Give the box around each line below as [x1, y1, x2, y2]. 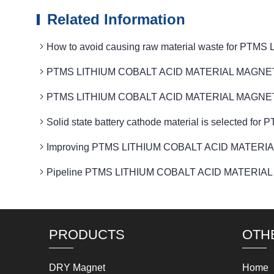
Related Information [47, 11, 186, 28]
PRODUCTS [49, 227, 125, 242]
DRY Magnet [49, 262, 106, 273]
